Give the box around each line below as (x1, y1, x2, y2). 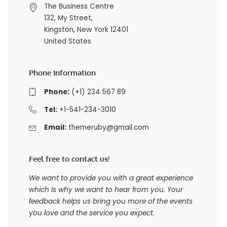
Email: (44, 123, 66, 133)
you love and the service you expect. (28, 208, 155, 218)
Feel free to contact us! (28, 154, 109, 164)
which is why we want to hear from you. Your (28, 185, 183, 195)
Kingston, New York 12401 (44, 25, 128, 35)
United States (44, 36, 91, 47)
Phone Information (28, 68, 96, 78)
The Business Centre (44, 2, 114, 12)
